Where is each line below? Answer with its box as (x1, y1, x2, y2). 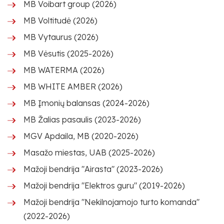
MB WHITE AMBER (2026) (23, 81, 122, 91)
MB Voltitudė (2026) (23, 15, 97, 25)
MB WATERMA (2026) (23, 65, 104, 75)
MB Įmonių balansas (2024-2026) (23, 98, 149, 108)
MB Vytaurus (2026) (23, 32, 98, 42)
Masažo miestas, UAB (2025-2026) (23, 147, 155, 157)
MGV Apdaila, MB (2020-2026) (23, 131, 138, 141)
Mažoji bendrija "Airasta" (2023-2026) (23, 164, 163, 174)
